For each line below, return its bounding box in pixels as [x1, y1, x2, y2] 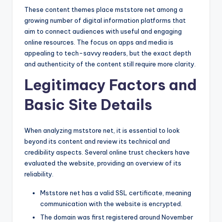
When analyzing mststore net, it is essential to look [24, 126, 180, 135]
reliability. [24, 170, 54, 178]
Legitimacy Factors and [24, 76, 197, 95]
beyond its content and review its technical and [24, 137, 170, 146]
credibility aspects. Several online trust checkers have [24, 148, 190, 157]
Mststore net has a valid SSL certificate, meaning [40, 189, 191, 197]
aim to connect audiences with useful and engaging [24, 27, 182, 36]
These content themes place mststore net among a [24, 5, 183, 14]
